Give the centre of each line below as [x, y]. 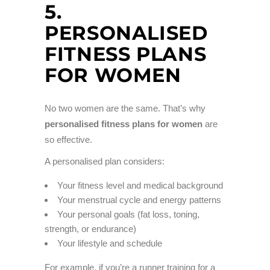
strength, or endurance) [90, 229]
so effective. [68, 140]
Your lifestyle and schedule [110, 243]
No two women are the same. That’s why [125, 108]
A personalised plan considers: [105, 162]
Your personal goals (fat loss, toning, [128, 215]
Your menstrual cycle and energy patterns [139, 200]
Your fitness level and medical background [140, 186]
